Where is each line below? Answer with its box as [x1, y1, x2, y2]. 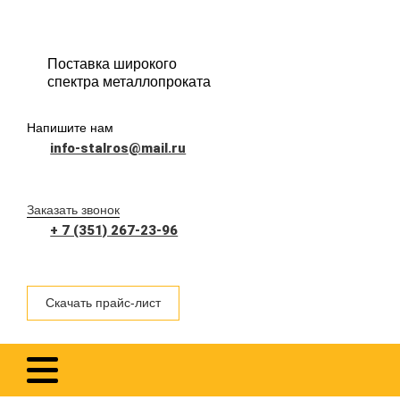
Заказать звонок [27, 202, 120, 217]
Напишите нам [27, 120, 113, 135]
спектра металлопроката [47, 74, 211, 90]
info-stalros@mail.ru [50, 139, 187, 156]
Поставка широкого [47, 56, 177, 72]
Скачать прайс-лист [45, 295, 161, 310]
